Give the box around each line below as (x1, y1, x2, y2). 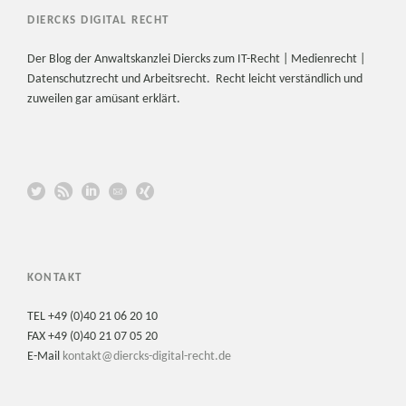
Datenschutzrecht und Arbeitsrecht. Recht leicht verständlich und (27, 72, 362, 87)
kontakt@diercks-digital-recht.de (63, 350, 231, 364)
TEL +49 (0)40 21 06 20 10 (27, 310, 158, 324)
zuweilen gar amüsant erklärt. (27, 92, 180, 107)
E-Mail (27, 350, 63, 364)
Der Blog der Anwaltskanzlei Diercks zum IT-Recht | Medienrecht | (27, 53, 365, 67)
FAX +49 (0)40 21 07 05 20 (27, 330, 158, 344)
